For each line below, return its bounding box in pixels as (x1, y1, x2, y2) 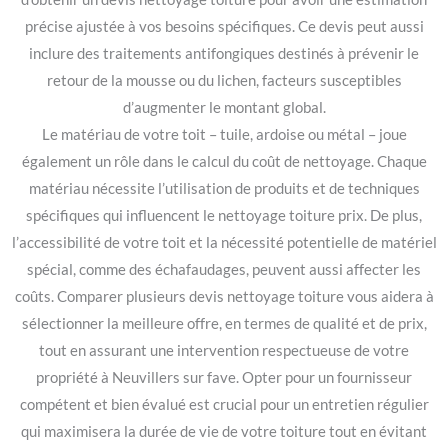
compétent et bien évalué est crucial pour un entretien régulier (19, 396, 429, 414)
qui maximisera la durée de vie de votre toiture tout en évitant (21, 423, 427, 441)
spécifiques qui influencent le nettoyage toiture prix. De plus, (26, 207, 422, 225)
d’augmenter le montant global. (122, 99, 326, 117)
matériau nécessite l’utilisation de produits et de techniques (28, 180, 420, 198)
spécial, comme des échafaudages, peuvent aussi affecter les (27, 261, 421, 279)
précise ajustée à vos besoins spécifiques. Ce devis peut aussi (24, 18, 424, 36)
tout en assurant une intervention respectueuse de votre (39, 342, 409, 360)
